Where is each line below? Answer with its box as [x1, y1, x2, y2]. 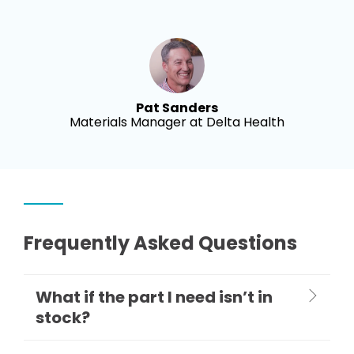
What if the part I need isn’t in [36, 286, 273, 309]
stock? [36, 307, 90, 330]
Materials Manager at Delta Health [70, 113, 284, 132]
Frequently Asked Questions [24, 230, 297, 257]
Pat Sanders [136, 99, 218, 118]
